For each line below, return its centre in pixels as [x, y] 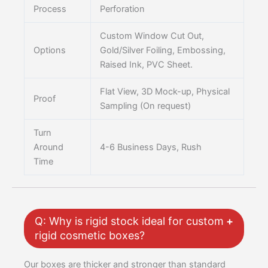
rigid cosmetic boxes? [90, 236]
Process [50, 9]
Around [48, 147]
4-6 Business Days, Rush [150, 147]
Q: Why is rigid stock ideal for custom [129, 221]
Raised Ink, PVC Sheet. [146, 65]
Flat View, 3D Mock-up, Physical [165, 92]
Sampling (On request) [145, 106]
